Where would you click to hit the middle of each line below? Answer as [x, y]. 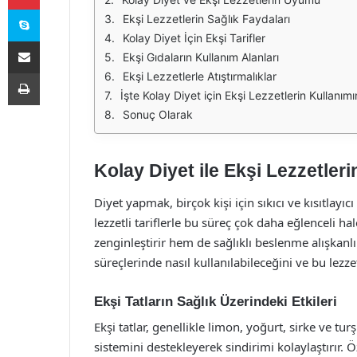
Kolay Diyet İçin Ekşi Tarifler [194, 38]
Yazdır [54, 73]
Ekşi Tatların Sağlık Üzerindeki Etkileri [216, 301]
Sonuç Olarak [158, 114]
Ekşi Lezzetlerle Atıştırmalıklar [200, 76]
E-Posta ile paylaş [55, 41]
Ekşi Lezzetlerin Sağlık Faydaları [206, 19]
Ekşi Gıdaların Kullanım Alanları [201, 57]
